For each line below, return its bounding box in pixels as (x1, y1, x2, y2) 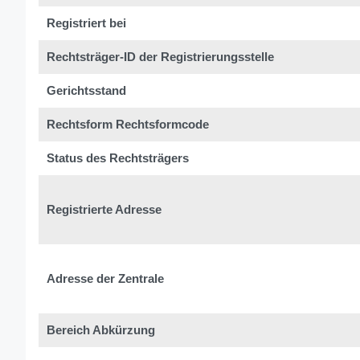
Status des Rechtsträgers (47, 151, 189, 165)
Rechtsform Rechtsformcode (47, 117, 209, 131)
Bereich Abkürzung (47, 323, 155, 337)
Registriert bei (47, 16, 126, 30)
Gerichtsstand (47, 84, 126, 97)
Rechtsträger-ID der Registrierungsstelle (47, 50, 274, 63)
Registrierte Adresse (47, 202, 162, 216)
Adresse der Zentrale (47, 272, 164, 285)
